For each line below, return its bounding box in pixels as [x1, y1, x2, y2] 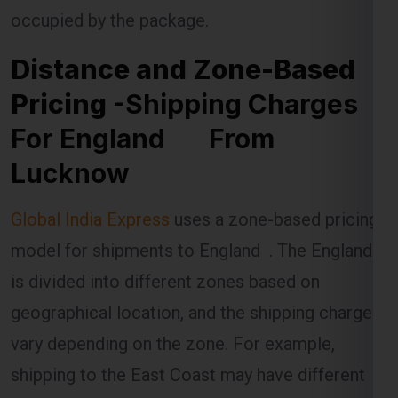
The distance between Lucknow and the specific [11, 367, 386, 389]
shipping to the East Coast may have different [11, 289, 365, 311]
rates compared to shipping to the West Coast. [11, 320, 376, 342]
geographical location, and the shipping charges [11, 227, 381, 249]
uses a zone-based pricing [174, 133, 378, 155]
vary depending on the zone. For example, [11, 258, 335, 280]
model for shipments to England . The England [11, 164, 372, 187]
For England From [11, 47, 275, 80]
